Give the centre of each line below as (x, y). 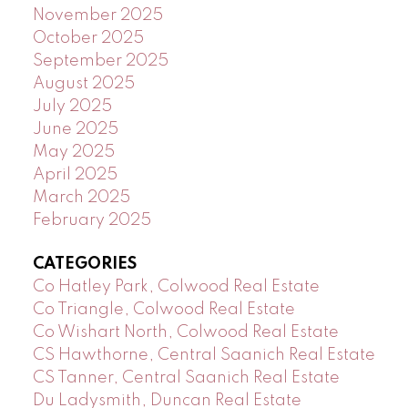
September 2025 (100, 61)
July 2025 (72, 107)
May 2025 (73, 153)
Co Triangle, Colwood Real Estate (163, 309)
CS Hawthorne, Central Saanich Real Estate (204, 355)
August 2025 (83, 84)
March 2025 (81, 198)
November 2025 (97, 16)
